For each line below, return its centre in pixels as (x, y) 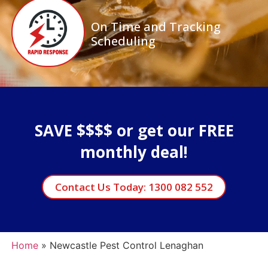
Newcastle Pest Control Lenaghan (126, 245)
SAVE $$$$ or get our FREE (134, 130)
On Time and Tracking (156, 26)
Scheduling (123, 41)
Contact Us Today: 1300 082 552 (134, 187)
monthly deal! (134, 152)
